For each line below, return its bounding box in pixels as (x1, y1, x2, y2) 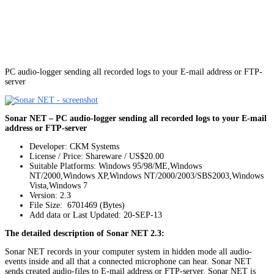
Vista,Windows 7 (29, 180, 87, 190)
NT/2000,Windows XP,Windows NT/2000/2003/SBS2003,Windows (29, 171, 264, 180)
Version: (29, 190, 57, 200)
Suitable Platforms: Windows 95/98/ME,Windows (29, 161, 202, 171)
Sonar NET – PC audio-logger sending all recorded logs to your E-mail (5, 113, 267, 123)
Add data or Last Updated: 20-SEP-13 (29, 210, 162, 220)
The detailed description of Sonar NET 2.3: (5, 228, 165, 238)
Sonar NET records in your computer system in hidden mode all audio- (5, 246, 252, 256)
